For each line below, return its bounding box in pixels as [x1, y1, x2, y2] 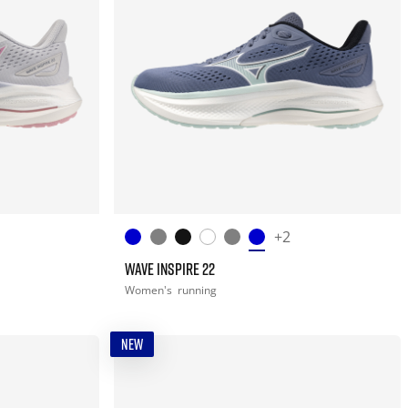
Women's [125, 281, 176, 298]
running [178, 281, 218, 298]
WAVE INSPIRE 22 [125, 258, 216, 279]
